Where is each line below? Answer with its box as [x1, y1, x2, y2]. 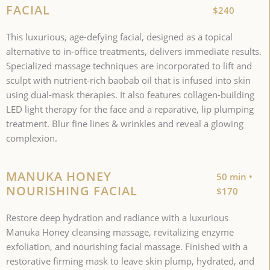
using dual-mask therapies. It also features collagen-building [6, 89, 254, 101]
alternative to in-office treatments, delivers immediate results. [6, 45, 262, 58]
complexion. [6, 132, 60, 145]
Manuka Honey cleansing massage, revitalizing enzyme [6, 226, 234, 239]
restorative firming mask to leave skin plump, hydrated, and [6, 255, 254, 268]
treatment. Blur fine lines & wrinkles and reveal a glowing [6, 118, 243, 130]
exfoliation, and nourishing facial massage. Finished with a [6, 240, 248, 253]
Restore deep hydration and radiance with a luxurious [6, 212, 228, 224]
